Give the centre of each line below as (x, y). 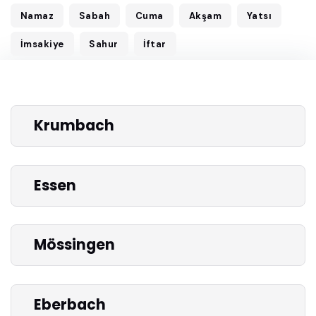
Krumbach (74, 126)
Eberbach (70, 304)
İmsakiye (42, 44)
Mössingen (74, 245)
